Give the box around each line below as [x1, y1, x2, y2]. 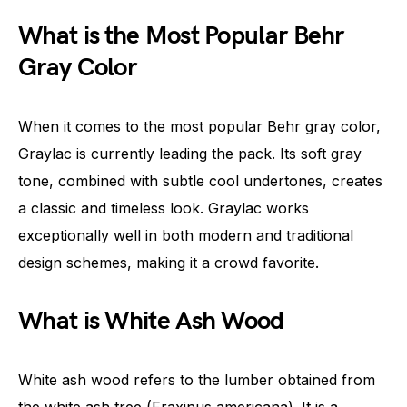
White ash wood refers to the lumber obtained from [18, 370, 375, 389]
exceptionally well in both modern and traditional [18, 225, 353, 244]
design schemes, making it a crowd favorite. [18, 253, 319, 272]
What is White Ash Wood [18, 305, 284, 336]
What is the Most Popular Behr [18, 20, 344, 51]
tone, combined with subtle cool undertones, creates [18, 171, 382, 190]
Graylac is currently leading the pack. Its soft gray [18, 144, 362, 163]
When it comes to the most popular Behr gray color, [18, 116, 381, 135]
